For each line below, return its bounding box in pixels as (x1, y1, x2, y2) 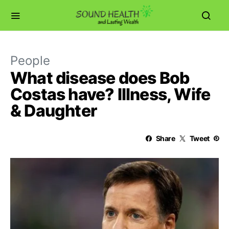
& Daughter (10, 101, 97, 121)
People (10, 53, 50, 68)
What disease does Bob (10, 68, 190, 88)
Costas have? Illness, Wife (10, 84, 211, 104)
